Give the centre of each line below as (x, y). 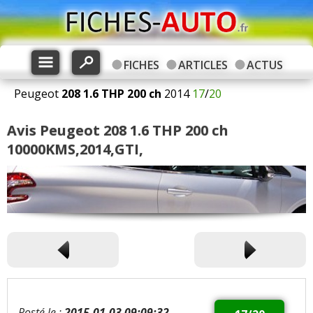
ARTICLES (203, 65)
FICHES (141, 65)
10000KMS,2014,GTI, (75, 149)
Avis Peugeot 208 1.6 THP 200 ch (118, 130)
